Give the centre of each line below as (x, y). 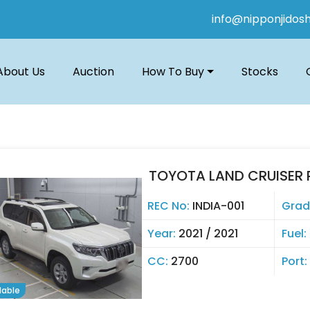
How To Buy (173, 71)
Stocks (260, 71)
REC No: (170, 206)
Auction (94, 71)
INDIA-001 (218, 206)
